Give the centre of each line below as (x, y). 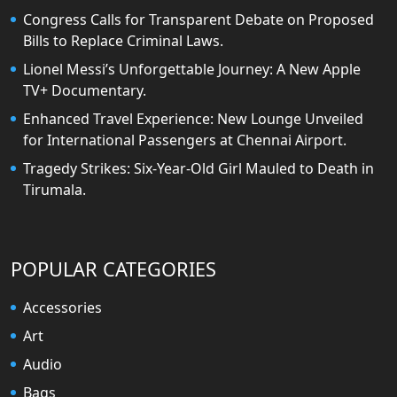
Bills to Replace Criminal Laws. (123, 41)
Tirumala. (54, 190)
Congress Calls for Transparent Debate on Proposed (198, 20)
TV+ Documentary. (85, 91)
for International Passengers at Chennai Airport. (185, 140)
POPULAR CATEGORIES (113, 269)
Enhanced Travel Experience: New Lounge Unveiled (193, 119)
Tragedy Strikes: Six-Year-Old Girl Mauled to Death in (198, 169)
